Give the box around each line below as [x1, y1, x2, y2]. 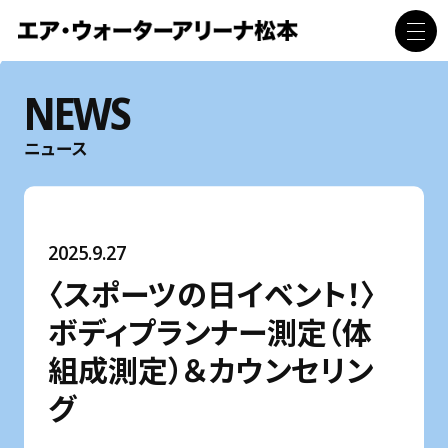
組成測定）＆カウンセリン [47, 347, 373, 392]
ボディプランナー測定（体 [47, 309, 372, 354]
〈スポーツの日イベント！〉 [47, 271, 376, 316]
